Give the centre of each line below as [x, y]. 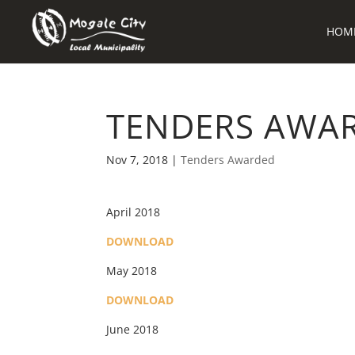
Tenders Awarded [228, 160]
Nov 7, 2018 [137, 160]
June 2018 [133, 329]
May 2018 [132, 270]
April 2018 [134, 212]
